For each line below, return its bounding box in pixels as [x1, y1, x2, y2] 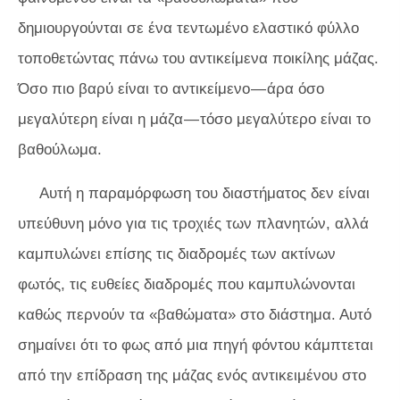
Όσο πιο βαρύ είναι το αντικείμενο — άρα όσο [18, 79, 324, 97]
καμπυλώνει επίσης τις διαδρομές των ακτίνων [18, 245, 336, 262]
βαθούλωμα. [18, 140, 102, 158]
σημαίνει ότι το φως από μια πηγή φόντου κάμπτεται [18, 336, 373, 354]
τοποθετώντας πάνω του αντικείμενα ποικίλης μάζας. [18, 49, 379, 67]
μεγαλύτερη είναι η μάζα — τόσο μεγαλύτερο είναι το [18, 110, 371, 128]
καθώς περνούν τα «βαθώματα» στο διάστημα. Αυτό [18, 305, 371, 323]
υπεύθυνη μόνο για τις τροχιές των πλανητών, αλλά [18, 214, 369, 232]
